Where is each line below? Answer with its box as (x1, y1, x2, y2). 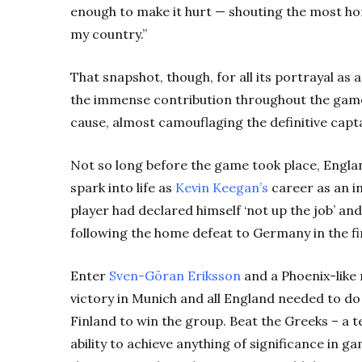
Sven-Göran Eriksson (109, 267, 241, 284)
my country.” (70, 25, 147, 42)
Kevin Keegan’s (175, 179, 268, 196)
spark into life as (70, 179, 175, 196)
